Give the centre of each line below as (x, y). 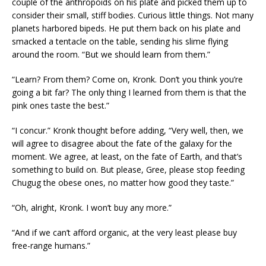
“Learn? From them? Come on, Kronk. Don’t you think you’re (127, 79)
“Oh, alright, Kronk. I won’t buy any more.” (92, 208)
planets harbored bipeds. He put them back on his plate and (126, 28)
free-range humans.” (51, 246)
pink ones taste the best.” (61, 105)
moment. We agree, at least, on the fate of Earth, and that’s (127, 156)
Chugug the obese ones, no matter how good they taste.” (123, 183)
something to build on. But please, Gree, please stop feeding (128, 170)
